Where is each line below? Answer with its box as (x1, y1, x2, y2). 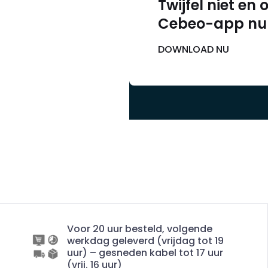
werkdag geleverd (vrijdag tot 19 (67, 234, 224, 248)
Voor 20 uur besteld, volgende (67, 222, 212, 236)
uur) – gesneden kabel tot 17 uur (67, 246, 223, 260)
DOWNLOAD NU (158, 42, 229, 56)
